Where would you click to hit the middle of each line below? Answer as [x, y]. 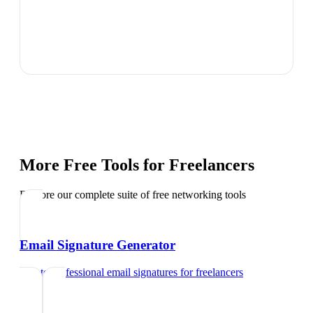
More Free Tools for [94, 165]
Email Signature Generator [97, 245]
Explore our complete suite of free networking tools [133, 194]
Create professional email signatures [99, 272]
